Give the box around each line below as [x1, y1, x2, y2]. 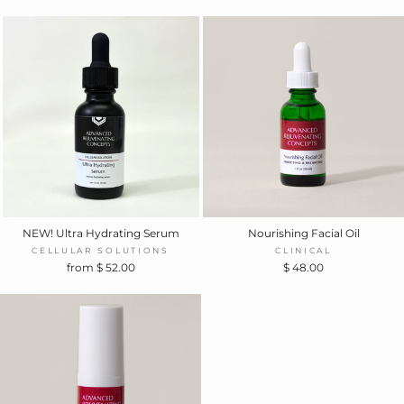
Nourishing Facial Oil [247, 225, 360, 240]
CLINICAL [275, 244, 332, 255]
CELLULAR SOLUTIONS [32, 244, 170, 255]
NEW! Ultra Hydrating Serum [22, 225, 179, 240]
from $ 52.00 [66, 260, 135, 274]
